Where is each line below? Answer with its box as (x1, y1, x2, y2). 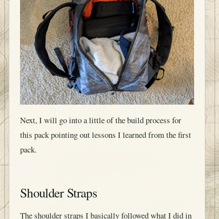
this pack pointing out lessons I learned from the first (20, 122, 191, 133)
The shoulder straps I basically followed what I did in (20, 203, 192, 215)
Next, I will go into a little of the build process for (20, 107, 181, 119)
